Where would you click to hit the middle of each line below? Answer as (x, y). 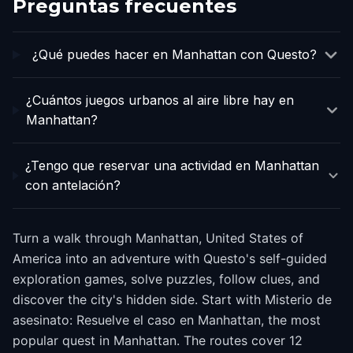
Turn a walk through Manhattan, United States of (158, 238)
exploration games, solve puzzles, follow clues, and (166, 279)
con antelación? (73, 185)
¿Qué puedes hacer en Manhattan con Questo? (175, 54)
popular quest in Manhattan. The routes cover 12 (158, 340)
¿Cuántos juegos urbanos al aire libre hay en (160, 100)
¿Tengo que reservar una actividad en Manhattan (173, 165)
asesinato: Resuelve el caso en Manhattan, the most (167, 320)
